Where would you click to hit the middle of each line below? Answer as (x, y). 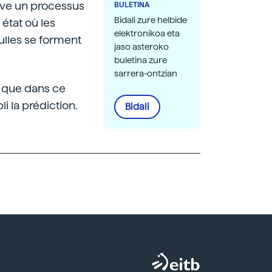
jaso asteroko (141, 47)
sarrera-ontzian (146, 73)
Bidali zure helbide (151, 20)
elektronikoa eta (147, 33)
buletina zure (141, 60)
